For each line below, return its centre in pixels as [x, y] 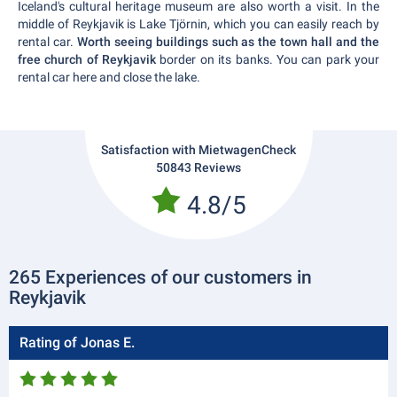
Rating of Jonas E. [77, 343]
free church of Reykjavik [89, 59]
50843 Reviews [198, 167]
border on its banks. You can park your [270, 59]
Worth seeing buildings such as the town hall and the [228, 42]
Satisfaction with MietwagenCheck [198, 150]
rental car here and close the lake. [109, 77]
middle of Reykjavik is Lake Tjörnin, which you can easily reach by [198, 24]
